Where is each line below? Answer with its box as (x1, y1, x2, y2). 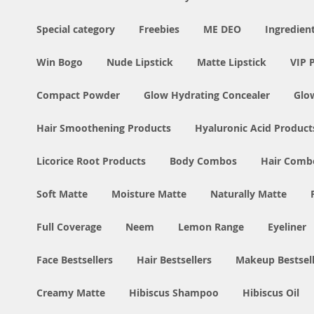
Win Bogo (36, 55, 83, 69)
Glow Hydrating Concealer (144, 88, 270, 102)
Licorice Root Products (36, 154, 146, 168)
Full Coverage (36, 220, 102, 234)
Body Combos (170, 154, 237, 168)
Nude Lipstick (107, 55, 173, 69)
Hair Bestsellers (137, 253, 212, 267)
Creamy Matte (36, 286, 105, 300)
